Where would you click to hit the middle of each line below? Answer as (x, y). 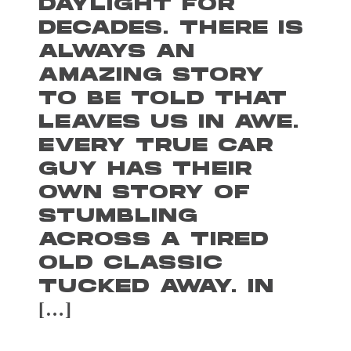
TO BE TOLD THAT (163, 100)
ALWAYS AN (117, 52)
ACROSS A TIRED (154, 241)
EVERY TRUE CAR (157, 147)
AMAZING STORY (152, 76)
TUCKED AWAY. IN (157, 288)
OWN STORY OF (145, 194)
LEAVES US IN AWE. (170, 123)
